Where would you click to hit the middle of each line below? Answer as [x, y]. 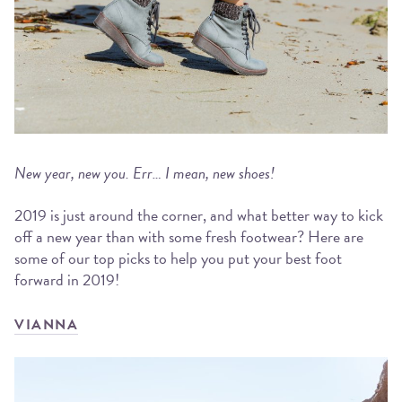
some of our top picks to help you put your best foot [178, 258]
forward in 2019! [67, 279]
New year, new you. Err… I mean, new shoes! [146, 173]
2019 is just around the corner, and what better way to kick [199, 214]
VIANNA [46, 325]
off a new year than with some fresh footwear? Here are [189, 236]
